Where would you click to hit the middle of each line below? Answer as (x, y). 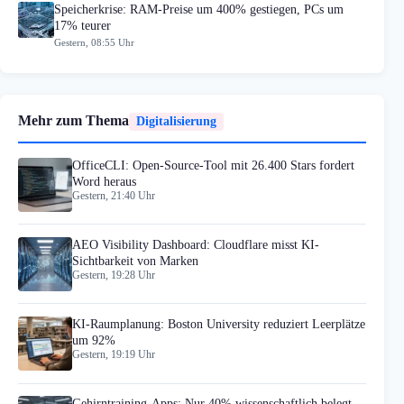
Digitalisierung (176, 121)
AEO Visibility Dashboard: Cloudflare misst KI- (196, 244)
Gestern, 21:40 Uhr (114, 195)
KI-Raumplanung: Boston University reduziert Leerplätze (219, 325)
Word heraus (104, 181)
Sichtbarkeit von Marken (135, 261)
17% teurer (83, 26)
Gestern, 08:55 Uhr (94, 42)
